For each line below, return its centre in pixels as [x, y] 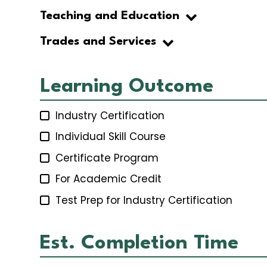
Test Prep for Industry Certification [144, 201]
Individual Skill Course [111, 137]
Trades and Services [98, 42]
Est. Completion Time [139, 244]
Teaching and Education [110, 16]
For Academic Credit [108, 179]
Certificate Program [107, 158]
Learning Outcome [127, 87]
